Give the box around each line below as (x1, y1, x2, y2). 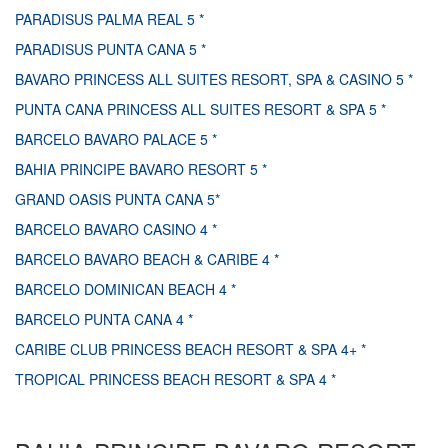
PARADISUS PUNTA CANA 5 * (15, 38, 206, 59)
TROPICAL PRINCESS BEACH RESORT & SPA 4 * (15, 368, 336, 389)
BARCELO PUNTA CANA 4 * (15, 308, 193, 329)
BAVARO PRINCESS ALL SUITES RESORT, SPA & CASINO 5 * (15, 68, 413, 89)
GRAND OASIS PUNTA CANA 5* (15, 188, 220, 209)
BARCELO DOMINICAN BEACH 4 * (15, 278, 236, 299)
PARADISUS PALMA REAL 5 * (15, 8, 204, 29)
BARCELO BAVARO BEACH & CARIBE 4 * (15, 248, 279, 269)
